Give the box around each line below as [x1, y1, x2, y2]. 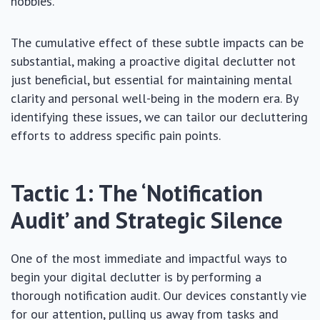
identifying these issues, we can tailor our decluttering [11, 109, 308, 125]
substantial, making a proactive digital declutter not [11, 53, 296, 69]
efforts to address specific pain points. [11, 127, 221, 144]
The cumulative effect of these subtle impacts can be [11, 34, 304, 51]
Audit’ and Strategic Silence [11, 205, 283, 235]
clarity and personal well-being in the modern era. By [11, 90, 298, 106]
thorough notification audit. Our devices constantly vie [11, 287, 306, 304]
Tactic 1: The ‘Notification [11, 178, 263, 208]
